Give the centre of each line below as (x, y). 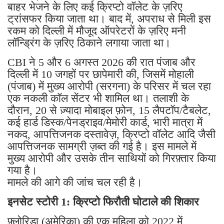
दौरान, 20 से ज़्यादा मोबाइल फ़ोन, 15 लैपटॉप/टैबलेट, (109, 110)
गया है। (22, 170)
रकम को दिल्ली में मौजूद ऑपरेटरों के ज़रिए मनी (97, 30)
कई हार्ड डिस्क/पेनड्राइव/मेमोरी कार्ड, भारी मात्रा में (105, 122)
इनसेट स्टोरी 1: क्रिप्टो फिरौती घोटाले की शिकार (103, 201)
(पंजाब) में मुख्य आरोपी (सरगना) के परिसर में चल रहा (109, 86)
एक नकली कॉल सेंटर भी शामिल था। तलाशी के (98, 98)
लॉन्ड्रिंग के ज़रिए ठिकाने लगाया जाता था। (89, 42)
